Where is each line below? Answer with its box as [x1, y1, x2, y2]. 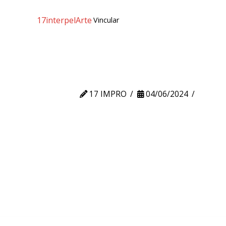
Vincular [93, 15, 120, 25]
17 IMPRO [87, 89, 127, 99]
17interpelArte [36, 15, 92, 26]
